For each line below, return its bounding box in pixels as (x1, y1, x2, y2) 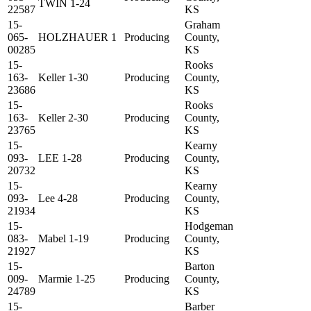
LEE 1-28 (38, 152, 82, 165)
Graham (185, 19, 220, 31)
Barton (185, 260, 215, 273)
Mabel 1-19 (38, 233, 89, 245)
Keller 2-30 (38, 112, 88, 124)
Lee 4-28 (38, 192, 78, 205)
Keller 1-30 (38, 72, 88, 84)
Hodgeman (185, 220, 233, 233)
